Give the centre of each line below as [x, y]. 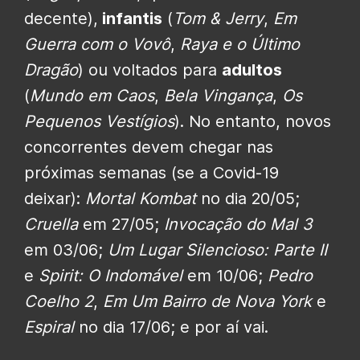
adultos [252, 70]
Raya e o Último [240, 45]
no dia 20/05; [248, 199]
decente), [61, 19]
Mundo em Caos [92, 96]
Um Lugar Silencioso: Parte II [217, 250]
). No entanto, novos [253, 122]
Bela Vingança [218, 96]
